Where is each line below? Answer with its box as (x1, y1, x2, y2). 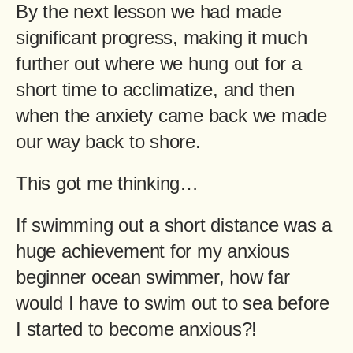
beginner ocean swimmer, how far (16, 266, 290, 288)
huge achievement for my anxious (16, 240, 290, 262)
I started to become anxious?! (16, 318, 258, 340)
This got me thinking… (16, 172, 199, 194)
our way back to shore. (16, 130, 201, 152)
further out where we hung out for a (16, 52, 302, 74)
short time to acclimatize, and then (16, 78, 295, 100)
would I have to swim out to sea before (16, 292, 329, 314)
